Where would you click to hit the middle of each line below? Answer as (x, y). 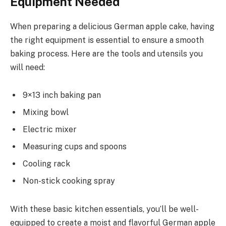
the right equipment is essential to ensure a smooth (107, 40)
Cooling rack (46, 164)
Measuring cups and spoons (75, 147)
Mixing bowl (46, 112)
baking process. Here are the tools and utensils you (106, 53)
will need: (27, 67)
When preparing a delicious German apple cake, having (112, 26)
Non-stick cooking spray (69, 181)
